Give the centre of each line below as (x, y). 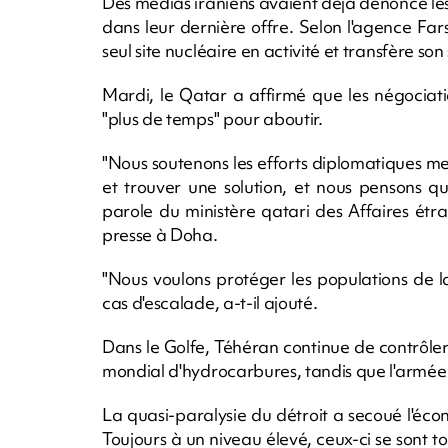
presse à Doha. (160, 234)
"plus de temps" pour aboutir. (212, 118)
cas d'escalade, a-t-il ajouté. (210, 302)
